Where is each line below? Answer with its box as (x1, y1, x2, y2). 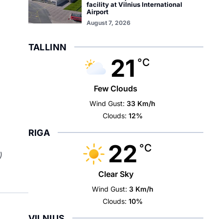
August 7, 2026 (86, 19, 131, 26)
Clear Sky (98, 169, 133, 179)
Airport (86, 8, 109, 16)
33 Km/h (127, 99, 156, 108)
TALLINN (28, 42, 67, 52)
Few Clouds (94, 84, 138, 93)
